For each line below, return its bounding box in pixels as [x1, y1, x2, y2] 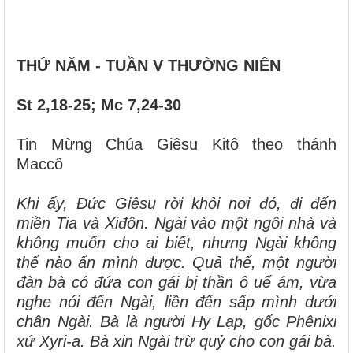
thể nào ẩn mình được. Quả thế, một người [17, 253, 336, 271]
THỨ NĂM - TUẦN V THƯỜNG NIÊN [17, 56, 285, 74]
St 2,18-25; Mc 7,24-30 [17, 95, 181, 113]
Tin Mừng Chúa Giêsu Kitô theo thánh [17, 135, 336, 153]
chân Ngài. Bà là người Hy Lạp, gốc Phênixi [17, 312, 336, 330]
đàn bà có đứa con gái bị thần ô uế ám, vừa [17, 273, 336, 291]
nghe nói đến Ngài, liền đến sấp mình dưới [17, 292, 336, 310]
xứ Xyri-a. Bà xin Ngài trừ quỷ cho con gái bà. [17, 332, 336, 350]
